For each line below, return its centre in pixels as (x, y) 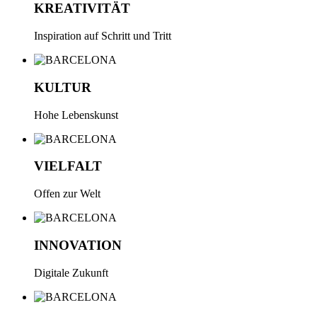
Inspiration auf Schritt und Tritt (103, 36)
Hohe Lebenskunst (76, 115)
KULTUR (63, 87)
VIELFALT (68, 166)
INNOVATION (78, 245)
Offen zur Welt (67, 194)
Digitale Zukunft (71, 272)
